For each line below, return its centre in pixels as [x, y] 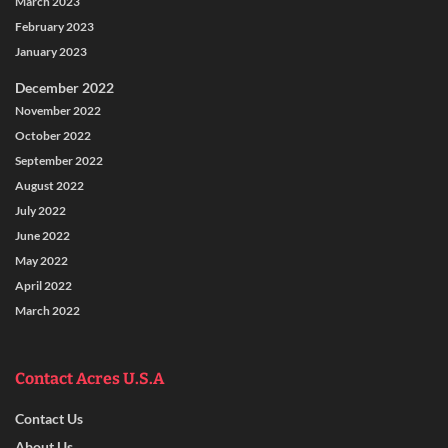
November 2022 [58, 111]
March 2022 [47, 311]
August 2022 [49, 186]
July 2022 [40, 211]
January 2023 [51, 52]
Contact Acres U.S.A [89, 379]
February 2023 [54, 27]
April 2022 [43, 286]
